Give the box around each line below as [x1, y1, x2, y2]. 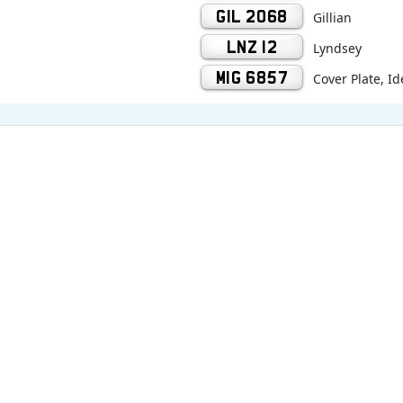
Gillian [313, 9, 352, 26]
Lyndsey [313, 40, 362, 57]
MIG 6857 [215, 70, 289, 84]
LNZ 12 [226, 40, 278, 53]
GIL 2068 [216, 9, 288, 22]
